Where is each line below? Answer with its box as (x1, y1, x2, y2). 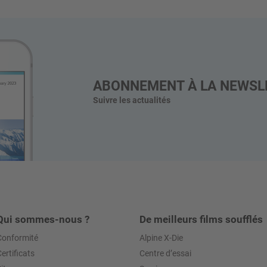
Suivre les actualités (92, 95, 170, 105)
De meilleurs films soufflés (139, 213, 263, 225)
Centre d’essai (139, 248, 191, 258)
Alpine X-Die (139, 232, 183, 243)
